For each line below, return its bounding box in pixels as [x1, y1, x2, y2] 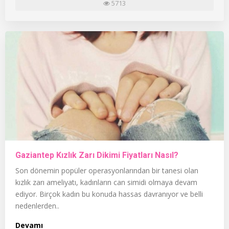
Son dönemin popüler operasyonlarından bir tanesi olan [15, 165, 198, 175]
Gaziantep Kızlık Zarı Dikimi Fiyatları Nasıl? [15, 150, 178, 160]
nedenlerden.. [15, 200, 59, 211]
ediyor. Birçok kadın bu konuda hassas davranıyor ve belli [15, 189, 203, 199]
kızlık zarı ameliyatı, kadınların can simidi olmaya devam [15, 177, 197, 187]
